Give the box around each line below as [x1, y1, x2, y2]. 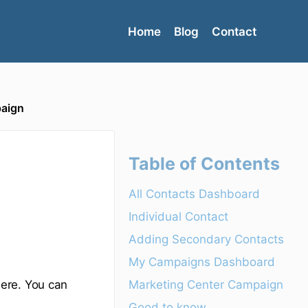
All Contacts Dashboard [129, 186, 261, 201]
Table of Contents [129, 153, 280, 174]
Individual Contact [129, 209, 229, 223]
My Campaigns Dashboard [129, 254, 276, 269]
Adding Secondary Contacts [129, 232, 285, 246]
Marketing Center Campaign [129, 277, 284, 291]
